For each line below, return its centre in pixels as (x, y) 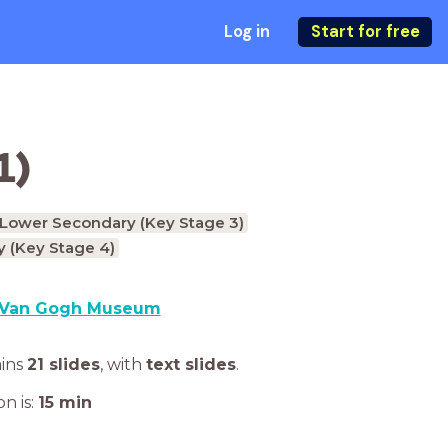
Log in (246, 31)
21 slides (63, 364)
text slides (191, 364)
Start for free (365, 31)
